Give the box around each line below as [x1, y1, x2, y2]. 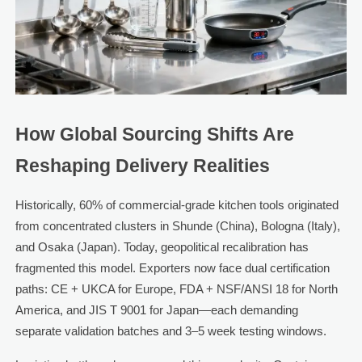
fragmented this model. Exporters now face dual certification [15, 261, 330, 276]
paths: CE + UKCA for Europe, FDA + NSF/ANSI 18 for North [15, 282, 338, 297]
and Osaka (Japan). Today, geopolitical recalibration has [15, 240, 309, 255]
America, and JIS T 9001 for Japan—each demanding [15, 303, 298, 318]
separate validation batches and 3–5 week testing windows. [15, 324, 326, 339]
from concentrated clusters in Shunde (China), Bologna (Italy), [15, 219, 340, 234]
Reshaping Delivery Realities [15, 156, 270, 177]
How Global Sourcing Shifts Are [15, 124, 294, 145]
